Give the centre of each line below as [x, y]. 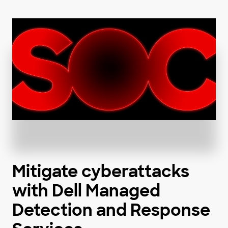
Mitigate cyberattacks [101, 172]
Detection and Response [111, 210]
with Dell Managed [86, 191]
